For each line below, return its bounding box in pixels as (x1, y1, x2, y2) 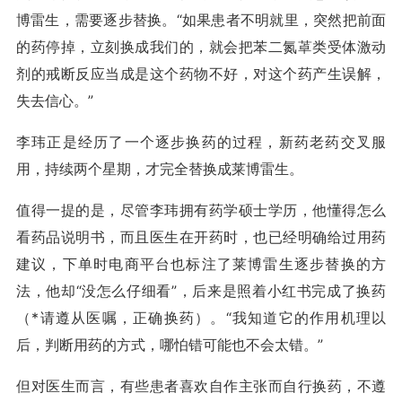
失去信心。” (16, 92, 93, 109)
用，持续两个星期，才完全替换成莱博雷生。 (16, 160, 303, 178)
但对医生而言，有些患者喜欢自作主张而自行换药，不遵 (16, 377, 386, 395)
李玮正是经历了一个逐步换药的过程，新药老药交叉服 (16, 133, 386, 151)
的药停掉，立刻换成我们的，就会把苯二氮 (16, 38, 298, 56)
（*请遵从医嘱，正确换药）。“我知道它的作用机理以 (16, 309, 386, 327)
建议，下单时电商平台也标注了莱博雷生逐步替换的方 (16, 255, 386, 273)
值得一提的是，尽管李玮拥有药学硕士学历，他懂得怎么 (16, 201, 386, 219)
